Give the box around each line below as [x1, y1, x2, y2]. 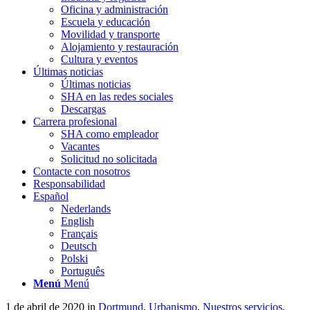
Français [61, 227, 98, 239]
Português [61, 264, 104, 277]
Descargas [61, 102, 106, 115]
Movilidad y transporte [61, 28, 160, 40]
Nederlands [61, 202, 111, 215]
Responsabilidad [33, 177, 105, 190]
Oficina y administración [61, 3, 168, 15]
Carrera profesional [33, 115, 117, 127]
